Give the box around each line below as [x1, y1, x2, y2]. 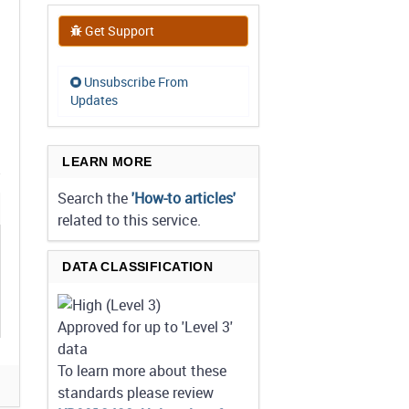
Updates [70, 91, 119, 109]
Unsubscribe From [81, 73, 189, 90]
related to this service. [58, 210, 202, 230]
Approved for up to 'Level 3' [58, 316, 234, 337]
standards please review [58, 382, 215, 403]
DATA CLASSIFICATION [62, 259, 214, 274]
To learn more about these [58, 360, 227, 381]
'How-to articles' [131, 188, 236, 208]
